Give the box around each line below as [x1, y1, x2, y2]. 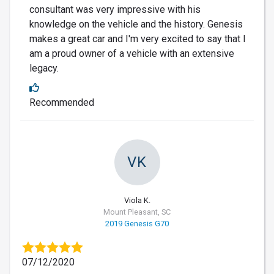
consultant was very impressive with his [29, 3, 201, 15]
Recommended [29, 96, 94, 108]
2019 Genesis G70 [105, 218, 169, 228]
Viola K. [124, 195, 150, 205]
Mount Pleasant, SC [103, 207, 171, 217]
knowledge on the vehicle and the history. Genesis [29, 18, 243, 30]
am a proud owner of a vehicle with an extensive [29, 47, 234, 59]
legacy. [29, 62, 59, 74]
